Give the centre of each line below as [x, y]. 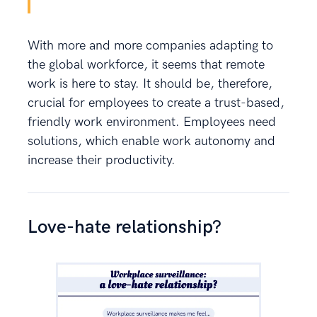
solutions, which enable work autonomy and [151, 141]
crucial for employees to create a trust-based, [156, 103]
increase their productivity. [102, 160]
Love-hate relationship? [125, 227]
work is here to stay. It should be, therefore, [150, 83]
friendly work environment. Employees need [152, 122]
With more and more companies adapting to [150, 45]
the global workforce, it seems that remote [146, 64]
